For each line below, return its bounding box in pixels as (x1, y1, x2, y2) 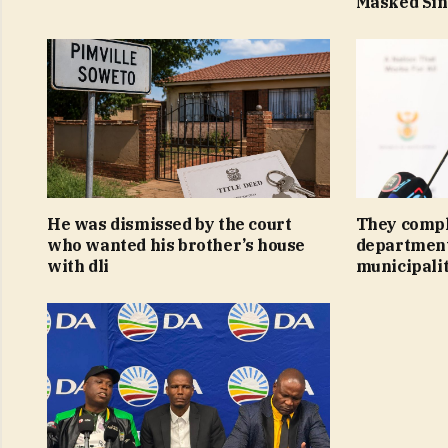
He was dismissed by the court (47, 214, 292, 235)
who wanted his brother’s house (47, 235, 306, 256)
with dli (47, 256, 109, 277)
